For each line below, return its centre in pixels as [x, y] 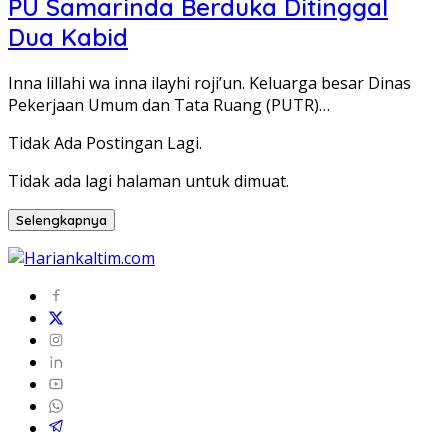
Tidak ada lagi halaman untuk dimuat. [148, 181]
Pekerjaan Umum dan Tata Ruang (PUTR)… [169, 105]
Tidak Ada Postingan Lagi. [105, 143]
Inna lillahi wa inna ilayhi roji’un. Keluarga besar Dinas [209, 83]
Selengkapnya [61, 220]
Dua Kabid [68, 37]
